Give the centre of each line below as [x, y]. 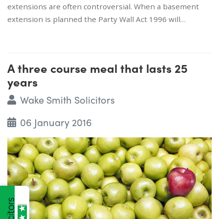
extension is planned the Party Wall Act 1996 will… [97, 19]
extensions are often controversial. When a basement [103, 6]
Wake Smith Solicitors [67, 99]
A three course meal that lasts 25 [98, 68]
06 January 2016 [56, 122]
